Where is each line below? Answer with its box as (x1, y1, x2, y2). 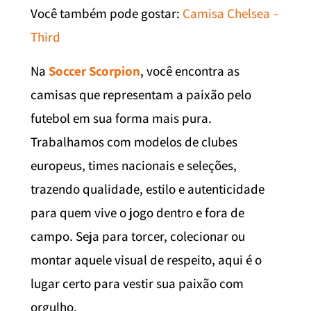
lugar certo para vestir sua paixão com (31, 274, 244, 292)
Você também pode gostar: (31, 5, 183, 22)
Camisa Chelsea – (183, 5, 279, 22)
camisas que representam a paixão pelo (31, 85, 251, 103)
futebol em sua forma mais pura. (31, 109, 212, 126)
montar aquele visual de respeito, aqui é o (31, 251, 262, 268)
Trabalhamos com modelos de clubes (31, 133, 237, 150)
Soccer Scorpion (49, 62, 140, 79)
